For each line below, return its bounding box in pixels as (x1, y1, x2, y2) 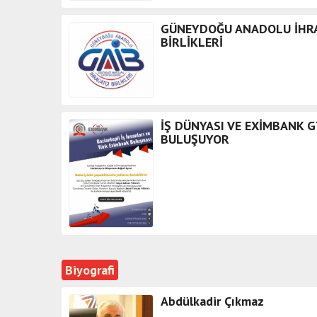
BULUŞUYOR (161, 131, 229, 148)
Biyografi (65, 261, 115, 278)
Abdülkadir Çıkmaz (161, 292, 264, 309)
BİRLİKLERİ (161, 34, 223, 51)
